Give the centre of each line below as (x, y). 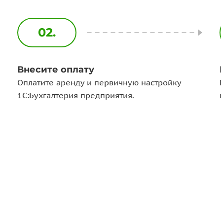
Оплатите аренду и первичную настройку (99, 82)
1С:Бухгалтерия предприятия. (75, 95)
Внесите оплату (55, 70)
